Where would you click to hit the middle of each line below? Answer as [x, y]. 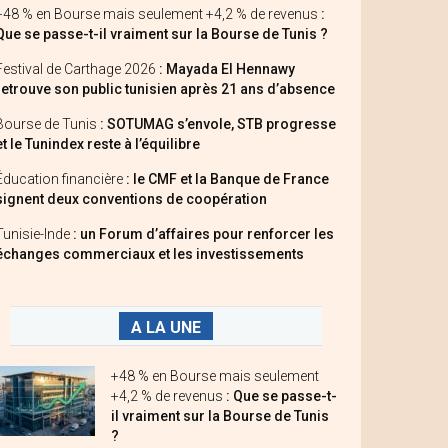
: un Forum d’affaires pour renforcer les [203, 234]
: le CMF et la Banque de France [227, 179]
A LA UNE [166, 327]
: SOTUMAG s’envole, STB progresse [218, 124]
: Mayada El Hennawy [227, 69]
